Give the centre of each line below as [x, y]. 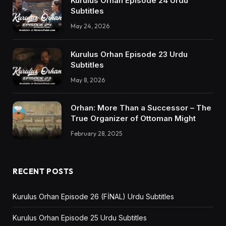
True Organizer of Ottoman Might [133, 119]
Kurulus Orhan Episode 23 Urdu [129, 54]
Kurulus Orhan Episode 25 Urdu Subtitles [80, 217]
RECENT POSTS [43, 171]
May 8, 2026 [88, 80]
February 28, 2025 [96, 134]
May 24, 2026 [90, 26]
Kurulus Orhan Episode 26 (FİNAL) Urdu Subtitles [93, 196]
